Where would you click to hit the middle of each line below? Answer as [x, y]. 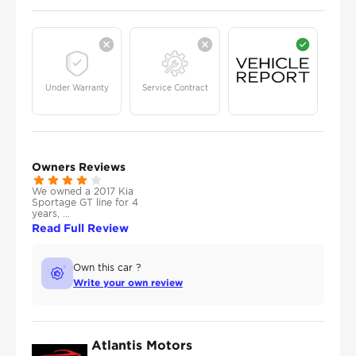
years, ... [51, 214]
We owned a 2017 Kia [83, 192]
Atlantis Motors [141, 345]
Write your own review [128, 283]
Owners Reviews [79, 167]
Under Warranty [77, 87]
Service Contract [175, 87]
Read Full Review [80, 228]
